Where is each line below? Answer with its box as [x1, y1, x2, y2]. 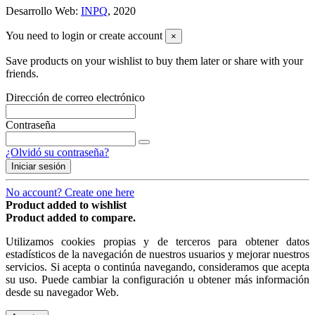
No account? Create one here [6, 186, 134, 199]
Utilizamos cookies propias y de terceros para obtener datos [6, 236, 309, 248]
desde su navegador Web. [6, 286, 119, 299]
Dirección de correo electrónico [6, 91, 145, 104]
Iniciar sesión [11, 161, 65, 172]
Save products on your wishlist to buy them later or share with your [6, 55, 303, 67]
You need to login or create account [6, 30, 162, 42]
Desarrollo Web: [6, 5, 81, 18]
